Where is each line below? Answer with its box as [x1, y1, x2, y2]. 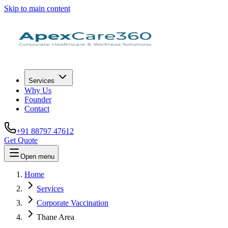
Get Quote [4, 136, 38, 145]
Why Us [24, 86, 51, 95]
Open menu [20, 153, 54, 160]
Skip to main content [4, 4, 70, 13]
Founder [24, 95, 51, 104]
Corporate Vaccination [37, 198, 108, 207]
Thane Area [37, 213, 74, 221]
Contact [24, 104, 49, 113]
